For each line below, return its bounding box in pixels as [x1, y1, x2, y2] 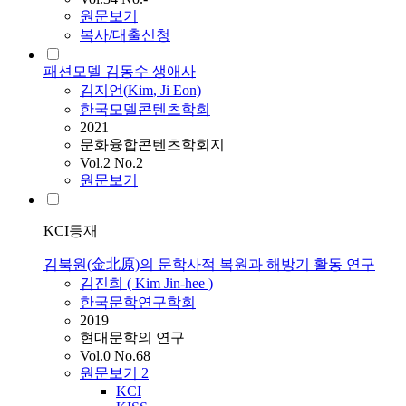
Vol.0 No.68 [80, 348, 150, 364]
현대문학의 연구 [80, 330, 185, 346]
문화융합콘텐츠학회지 [80, 137, 225, 153]
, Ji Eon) [153, 82, 201, 99]
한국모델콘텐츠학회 [80, 101, 210, 118]
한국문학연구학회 [80, 295, 196, 311]
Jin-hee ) [160, 275, 213, 292]
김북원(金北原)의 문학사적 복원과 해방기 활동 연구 [43, 256, 375, 273]
